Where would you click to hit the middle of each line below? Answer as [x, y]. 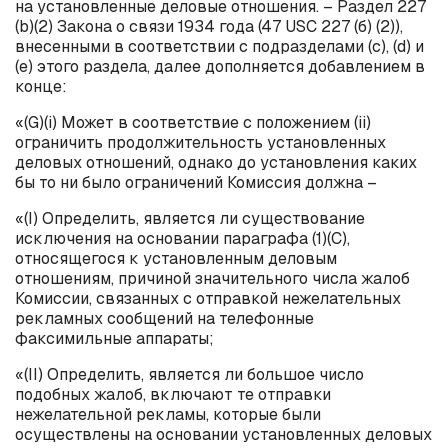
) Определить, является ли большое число [201, 374]
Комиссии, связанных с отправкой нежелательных [208, 298]
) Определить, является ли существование [199, 218]
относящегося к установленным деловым [176, 258]
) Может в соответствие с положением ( [205, 122]
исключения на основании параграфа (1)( [173, 238]
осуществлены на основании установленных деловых [223, 434]
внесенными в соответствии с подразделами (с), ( [206, 46]
